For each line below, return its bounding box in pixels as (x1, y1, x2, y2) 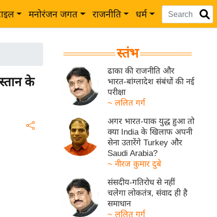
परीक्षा (108, 88, 126, 97)
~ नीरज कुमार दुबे (108, 159, 162, 169)
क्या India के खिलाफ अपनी (108, 127, 193, 137)
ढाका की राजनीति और (108, 66, 175, 76)
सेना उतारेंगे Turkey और (108, 138, 183, 147)
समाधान (108, 199, 131, 208)
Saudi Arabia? (108, 149, 158, 158)
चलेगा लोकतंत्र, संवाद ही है (108, 188, 188, 198)
